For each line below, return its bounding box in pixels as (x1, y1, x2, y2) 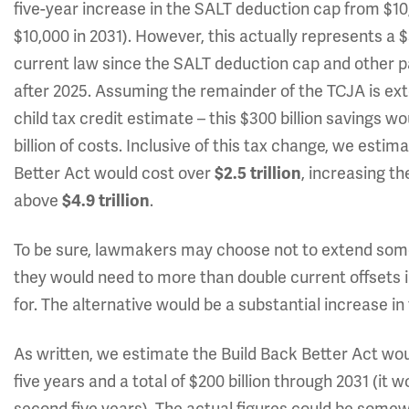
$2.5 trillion (211, 163, 301, 184)
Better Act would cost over (14, 163, 211, 184)
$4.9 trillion (58, 191, 150, 211)
